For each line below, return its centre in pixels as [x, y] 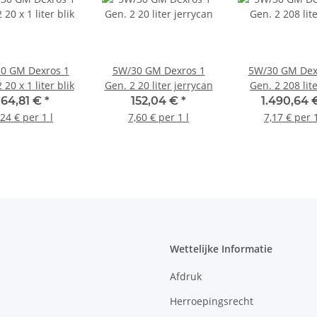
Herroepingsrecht [212, 301]
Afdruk [186, 276]
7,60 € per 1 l [158, 117]
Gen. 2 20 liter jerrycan [158, 86]
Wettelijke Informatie [221, 249]
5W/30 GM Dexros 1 [158, 71]
